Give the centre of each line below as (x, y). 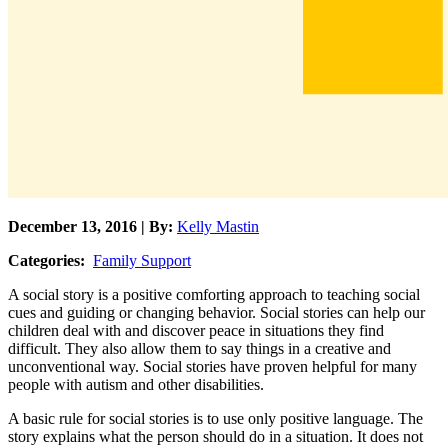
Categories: (46, 261)
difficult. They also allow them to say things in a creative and (199, 349)
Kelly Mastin (218, 227)
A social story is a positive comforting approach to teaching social (214, 295)
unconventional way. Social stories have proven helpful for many (212, 367)
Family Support (142, 261)
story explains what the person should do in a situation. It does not (215, 437)
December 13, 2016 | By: (92, 227)
